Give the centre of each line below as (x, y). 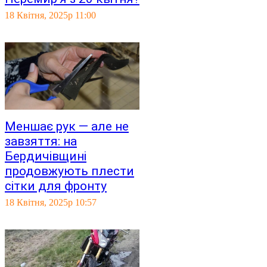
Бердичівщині (46, 156)
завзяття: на (41, 141)
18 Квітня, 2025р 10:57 (51, 202)
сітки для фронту (56, 186)
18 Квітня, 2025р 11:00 (50, 15)
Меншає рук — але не (67, 126)
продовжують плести (69, 171)
